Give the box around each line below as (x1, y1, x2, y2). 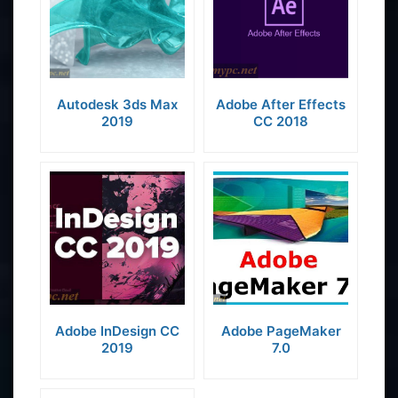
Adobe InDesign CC (55, 322, 179, 339)
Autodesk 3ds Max (57, 96, 178, 113)
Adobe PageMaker (220, 322, 341, 339)
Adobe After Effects (216, 96, 346, 113)
